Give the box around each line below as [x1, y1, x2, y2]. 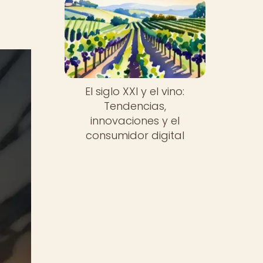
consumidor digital [85, 128, 184, 143]
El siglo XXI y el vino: [85, 84, 185, 99]
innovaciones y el [90, 113, 180, 129]
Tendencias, [103, 99, 166, 114]
